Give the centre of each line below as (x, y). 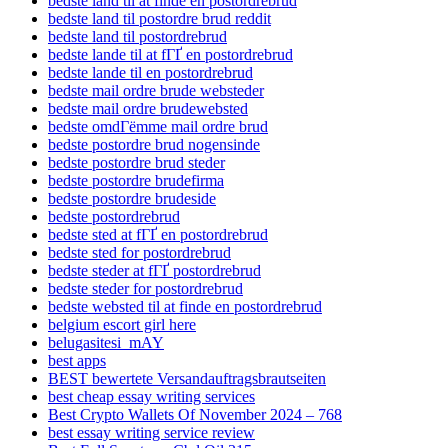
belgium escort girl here (122, 324)
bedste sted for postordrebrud (139, 252)
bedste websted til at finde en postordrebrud (185, 306)
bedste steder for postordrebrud (145, 288)
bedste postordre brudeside (132, 198)
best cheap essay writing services (151, 396)
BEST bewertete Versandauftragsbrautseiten (187, 378)
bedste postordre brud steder (136, 162)
